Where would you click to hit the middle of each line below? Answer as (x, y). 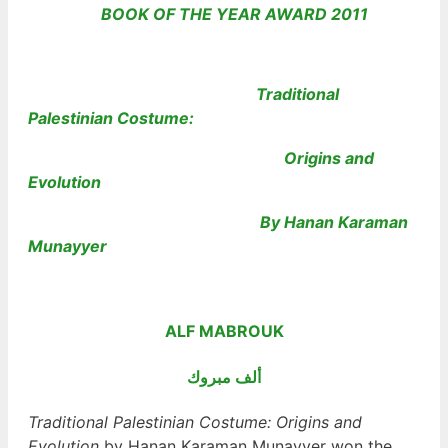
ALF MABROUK (224, 331)
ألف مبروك (224, 376)
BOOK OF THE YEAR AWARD (205, 14)
